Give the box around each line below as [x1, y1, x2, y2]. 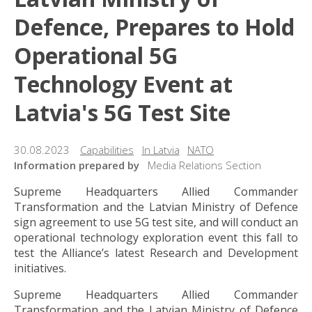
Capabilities [80, 142, 134, 157]
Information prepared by [14, 157, 139, 172]
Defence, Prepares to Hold [14, 12, 295, 42]
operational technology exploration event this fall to [14, 229, 298, 245]
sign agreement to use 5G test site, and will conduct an [14, 214, 298, 230]
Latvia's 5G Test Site [14, 97, 231, 128]
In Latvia [141, 142, 180, 157]
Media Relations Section [147, 157, 261, 172]
